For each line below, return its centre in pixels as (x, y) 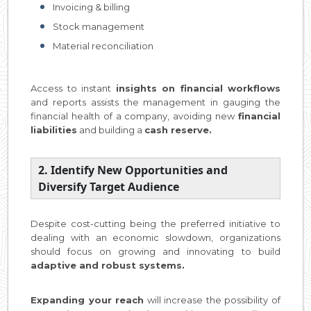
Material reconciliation (103, 45)
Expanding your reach (87, 300)
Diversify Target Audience (109, 186)
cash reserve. (178, 129)
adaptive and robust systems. (108, 265)
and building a (111, 129)
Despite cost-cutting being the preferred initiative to (155, 223)
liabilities (54, 129)
